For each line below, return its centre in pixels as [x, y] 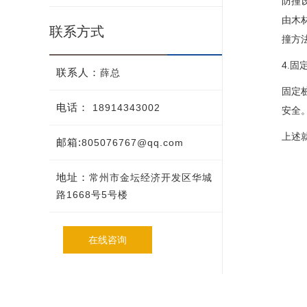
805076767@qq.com [133, 143]
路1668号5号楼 [92, 195]
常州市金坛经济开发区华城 [151, 177]
